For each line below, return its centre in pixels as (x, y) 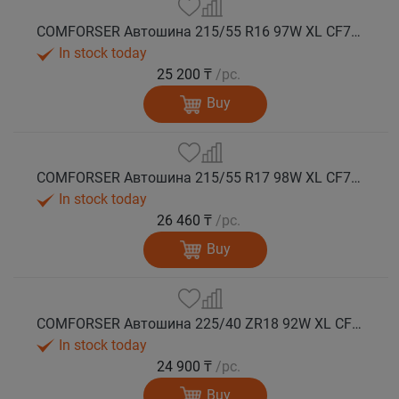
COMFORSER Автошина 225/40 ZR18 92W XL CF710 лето (357, 323)
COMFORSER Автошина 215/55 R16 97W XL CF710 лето (356, 32)
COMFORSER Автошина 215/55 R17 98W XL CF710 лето (356, 177)
